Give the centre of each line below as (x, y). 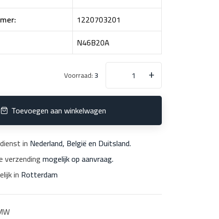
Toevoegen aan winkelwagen (58, 111)
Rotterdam (39, 175)
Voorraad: (79, 76)
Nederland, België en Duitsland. (80, 143)
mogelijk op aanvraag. (78, 159)
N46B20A (93, 43)
